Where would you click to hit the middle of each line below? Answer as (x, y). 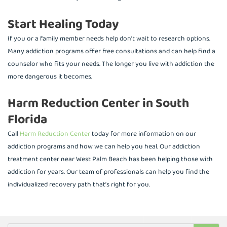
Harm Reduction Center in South (98, 104)
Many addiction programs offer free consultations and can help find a (111, 51)
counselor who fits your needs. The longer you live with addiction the (111, 64)
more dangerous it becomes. (50, 77)
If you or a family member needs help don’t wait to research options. (109, 39)
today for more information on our (143, 134)
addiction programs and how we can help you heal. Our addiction (104, 147)
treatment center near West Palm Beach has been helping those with (110, 159)
